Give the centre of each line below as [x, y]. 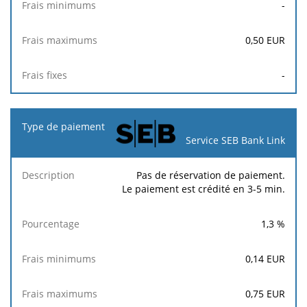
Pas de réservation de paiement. [211, 175]
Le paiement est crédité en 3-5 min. [204, 188]
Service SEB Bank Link [235, 140]
